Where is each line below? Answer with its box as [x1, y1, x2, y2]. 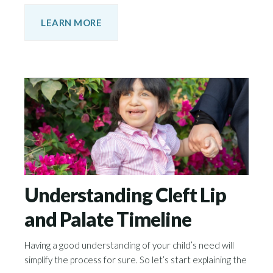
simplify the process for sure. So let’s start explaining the [24, 254, 247, 265]
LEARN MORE [41, 17, 102, 28]
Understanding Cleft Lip [24, 183, 226, 207]
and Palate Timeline [24, 207, 191, 231]
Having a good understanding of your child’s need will [24, 239, 234, 250]
